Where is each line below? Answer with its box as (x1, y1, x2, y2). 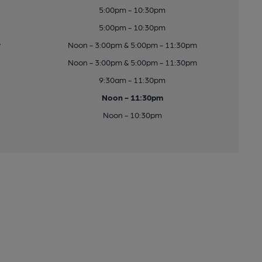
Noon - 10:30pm (102, 110, 162, 119)
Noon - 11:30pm (101, 92, 163, 102)
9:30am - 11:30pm (99, 75, 166, 84)
